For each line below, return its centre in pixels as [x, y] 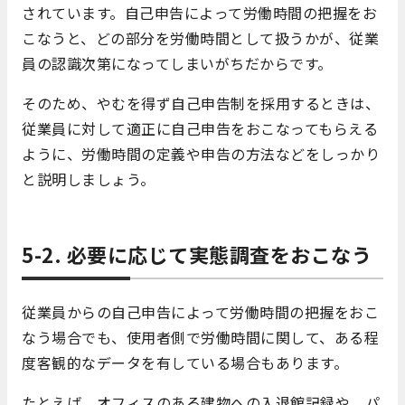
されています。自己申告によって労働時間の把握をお [199, 13]
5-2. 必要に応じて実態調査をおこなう [197, 254]
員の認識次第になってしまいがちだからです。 [177, 64]
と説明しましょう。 [89, 179]
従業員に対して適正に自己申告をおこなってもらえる [200, 129]
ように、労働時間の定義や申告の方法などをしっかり [201, 154]
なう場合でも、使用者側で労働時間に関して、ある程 [200, 338]
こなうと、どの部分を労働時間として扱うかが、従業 [200, 38]
